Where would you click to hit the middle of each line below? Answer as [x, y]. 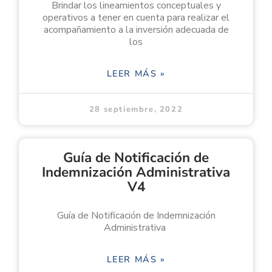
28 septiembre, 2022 [136, 109]
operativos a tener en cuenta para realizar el [136, 17]
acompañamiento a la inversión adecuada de [136, 29]
